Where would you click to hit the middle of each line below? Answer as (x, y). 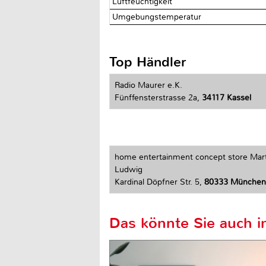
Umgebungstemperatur (158, 17)
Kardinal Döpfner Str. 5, (159, 182)
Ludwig (129, 170)
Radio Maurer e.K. (148, 85)
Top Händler (148, 62)
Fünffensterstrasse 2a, (158, 97)
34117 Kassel (227, 97)
